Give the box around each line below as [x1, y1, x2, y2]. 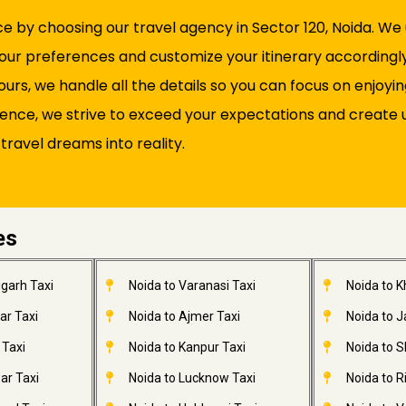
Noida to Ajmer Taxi [128, 309, 240, 324]
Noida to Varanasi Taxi [128, 278, 256, 293]
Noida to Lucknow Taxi [128, 371, 256, 385]
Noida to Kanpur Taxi [128, 340, 246, 354]
